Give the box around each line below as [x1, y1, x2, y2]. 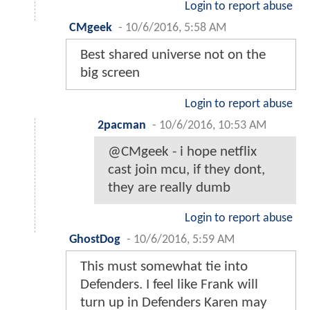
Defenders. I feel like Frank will [80, 277, 258, 292]
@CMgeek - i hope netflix [108, 144, 257, 159]
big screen [80, 65, 140, 80]
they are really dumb [108, 180, 230, 195]
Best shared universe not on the [80, 47, 266, 62]
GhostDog [69, 233, 120, 246]
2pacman [98, 119, 146, 131]
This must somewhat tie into [80, 259, 248, 274]
